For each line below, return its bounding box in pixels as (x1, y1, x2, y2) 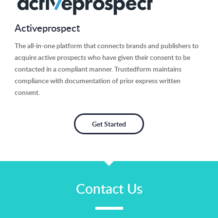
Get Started (92, 119, 126, 128)
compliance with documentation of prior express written (15, 76, 181, 85)
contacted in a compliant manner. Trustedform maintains (15, 64, 182, 73)
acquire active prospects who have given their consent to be (15, 53, 190, 62)
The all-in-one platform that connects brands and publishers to (15, 41, 199, 50)
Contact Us (75, 179, 143, 198)
